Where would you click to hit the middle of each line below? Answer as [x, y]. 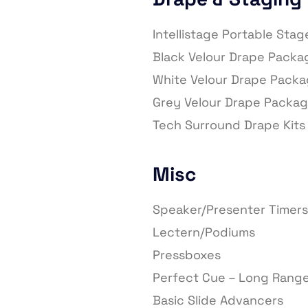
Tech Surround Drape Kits [229, 125]
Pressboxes [187, 255]
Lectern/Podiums [204, 232]
